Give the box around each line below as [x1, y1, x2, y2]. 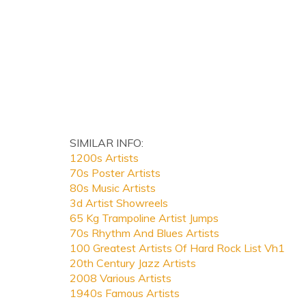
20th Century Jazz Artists [70, 256, 196, 270]
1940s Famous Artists [70, 286, 180, 300]
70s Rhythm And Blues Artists [70, 226, 219, 240]
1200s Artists [70, 151, 139, 165]
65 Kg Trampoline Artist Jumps [70, 211, 219, 225]
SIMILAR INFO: [70, 136, 143, 150]
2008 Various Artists [70, 271, 171, 285]
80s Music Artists [70, 181, 156, 195]
